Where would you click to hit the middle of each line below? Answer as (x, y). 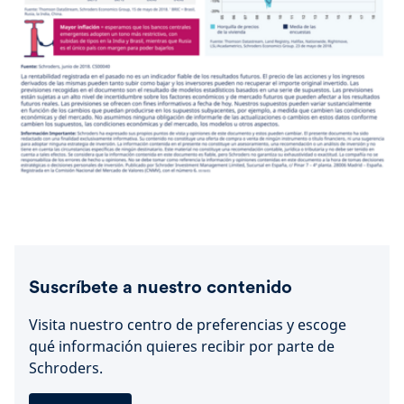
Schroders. (66, 368)
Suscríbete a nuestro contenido (161, 287)
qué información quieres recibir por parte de (182, 347)
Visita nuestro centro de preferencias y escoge (188, 325)
